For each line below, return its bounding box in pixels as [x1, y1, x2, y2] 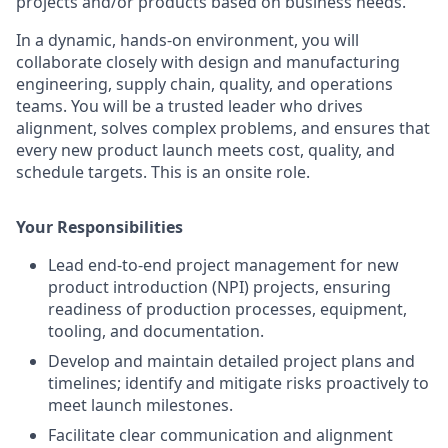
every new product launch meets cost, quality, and [16, 139, 395, 162]
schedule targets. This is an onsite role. [16, 161, 310, 184]
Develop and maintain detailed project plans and [48, 350, 415, 373]
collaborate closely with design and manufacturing [16, 51, 400, 74]
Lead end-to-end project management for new [48, 254, 399, 277]
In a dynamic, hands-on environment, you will [16, 29, 359, 52]
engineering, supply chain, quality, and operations [16, 73, 393, 96]
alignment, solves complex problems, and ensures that [16, 117, 430, 140]
